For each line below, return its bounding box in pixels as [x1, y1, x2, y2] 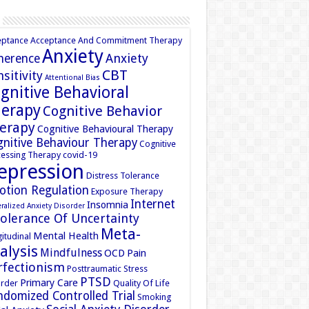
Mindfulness [39, 246, 102, 259]
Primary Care [19, 276, 78, 289]
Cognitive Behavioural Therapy [37, 122, 173, 135]
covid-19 [62, 149, 97, 160]
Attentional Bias [44, 72, 100, 82]
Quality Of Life [112, 277, 170, 288]
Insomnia [86, 198, 128, 211]
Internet [130, 197, 175, 211]
